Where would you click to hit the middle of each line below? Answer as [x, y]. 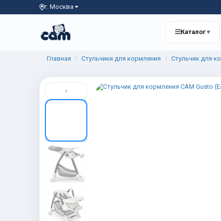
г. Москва [59, 7]
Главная [59, 58]
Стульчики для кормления [121, 58]
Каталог [193, 32]
